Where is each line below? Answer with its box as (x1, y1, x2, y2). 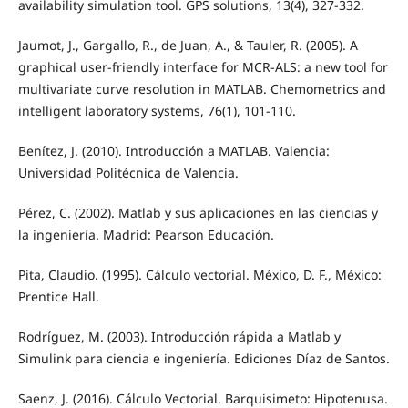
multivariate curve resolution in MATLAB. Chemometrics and (17, 80, 386, 98)
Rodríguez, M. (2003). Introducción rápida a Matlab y (17, 328, 341, 346)
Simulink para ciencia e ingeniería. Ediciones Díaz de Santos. (17, 350, 390, 368)
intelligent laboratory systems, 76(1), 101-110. (17, 102, 296, 120)
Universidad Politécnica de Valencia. (17, 164, 239, 182)
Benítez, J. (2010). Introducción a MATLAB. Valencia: (17, 142, 330, 160)
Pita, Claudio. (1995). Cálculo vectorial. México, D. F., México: (17, 266, 382, 284)
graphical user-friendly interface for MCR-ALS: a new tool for (17, 58, 388, 76)
